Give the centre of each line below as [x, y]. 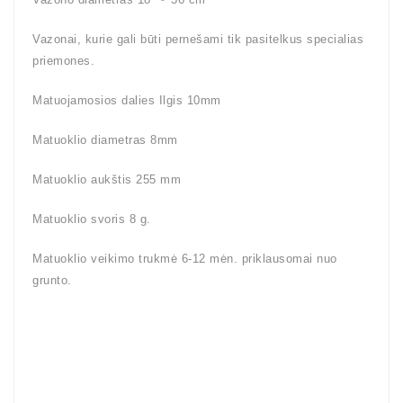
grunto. [52, 280]
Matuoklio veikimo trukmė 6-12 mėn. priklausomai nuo [185, 258]
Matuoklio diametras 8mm [105, 139]
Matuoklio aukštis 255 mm [107, 179]
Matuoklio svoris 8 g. [92, 219]
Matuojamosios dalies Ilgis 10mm [127, 100]
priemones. [63, 60]
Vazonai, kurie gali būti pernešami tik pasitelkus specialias [198, 39]
